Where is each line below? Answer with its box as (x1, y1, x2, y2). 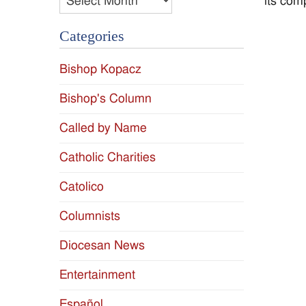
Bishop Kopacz (59, 63, 141, 76)
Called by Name (59, 122, 147, 135)
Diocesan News (59, 239, 145, 253)
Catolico (59, 180, 104, 194)
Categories (59, 28, 124, 45)
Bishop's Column (59, 92, 152, 106)
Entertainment (59, 268, 135, 282)
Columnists (59, 210, 120, 223)
